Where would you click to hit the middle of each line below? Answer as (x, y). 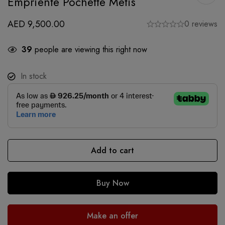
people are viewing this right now (90, 49)
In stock (34, 76)
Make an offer (113, 215)
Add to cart (113, 150)
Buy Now (113, 183)
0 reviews (201, 24)
